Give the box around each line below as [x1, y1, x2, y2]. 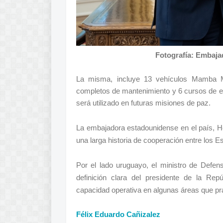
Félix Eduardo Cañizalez [76, 210, 160, 219]
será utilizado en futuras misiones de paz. [76, 99, 211, 108]
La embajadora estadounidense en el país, [76, 123, 217, 132]
